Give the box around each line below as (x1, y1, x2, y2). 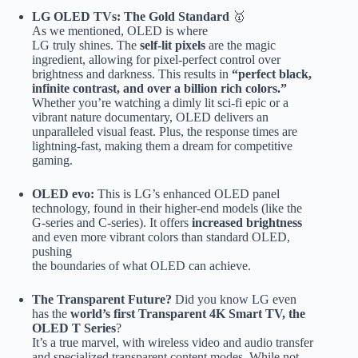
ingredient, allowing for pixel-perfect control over (32, 53, 280, 67)
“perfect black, (232, 67, 312, 82)
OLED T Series (32, 321, 116, 336)
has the (32, 307, 70, 321)
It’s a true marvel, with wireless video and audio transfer (32, 336, 313, 350)
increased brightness (192, 216, 302, 230)
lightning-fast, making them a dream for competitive (32, 139, 292, 153)
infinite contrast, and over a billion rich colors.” (32, 82, 287, 96)
